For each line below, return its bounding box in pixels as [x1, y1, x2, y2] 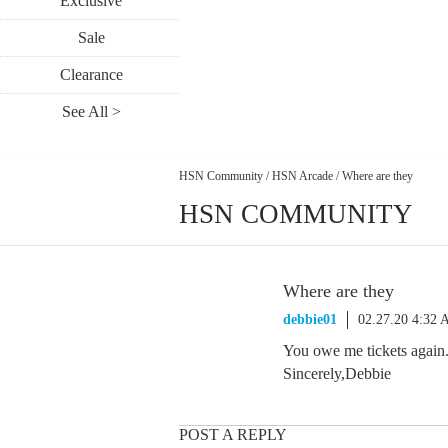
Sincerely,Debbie [283, 365, 391, 382]
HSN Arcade [272, 168, 333, 183]
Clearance [59, 66, 123, 83]
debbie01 [283, 312, 337, 327]
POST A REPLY [179, 426, 287, 443]
